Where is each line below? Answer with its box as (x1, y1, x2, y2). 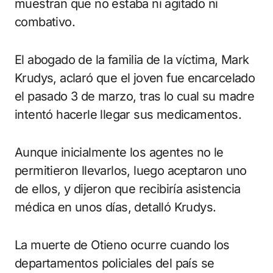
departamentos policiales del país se (15, 256, 214, 271)
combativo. (15, 15, 76, 30)
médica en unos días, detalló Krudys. (15, 200, 216, 215)
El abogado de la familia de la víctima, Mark (15, 52, 249, 68)
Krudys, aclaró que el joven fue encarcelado (15, 71, 255, 86)
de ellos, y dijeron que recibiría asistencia (15, 182, 241, 197)
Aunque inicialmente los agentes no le (15, 145, 224, 160)
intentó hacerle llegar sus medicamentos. (15, 107, 241, 122)
